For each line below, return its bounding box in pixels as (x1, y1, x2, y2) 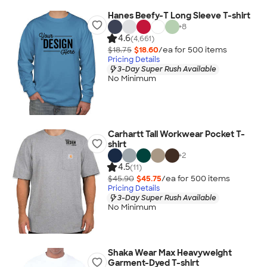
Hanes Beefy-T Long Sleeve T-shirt (107, 10, 250, 21)
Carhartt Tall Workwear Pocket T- (107, 129, 245, 139)
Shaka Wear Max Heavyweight (107, 247, 232, 258)
